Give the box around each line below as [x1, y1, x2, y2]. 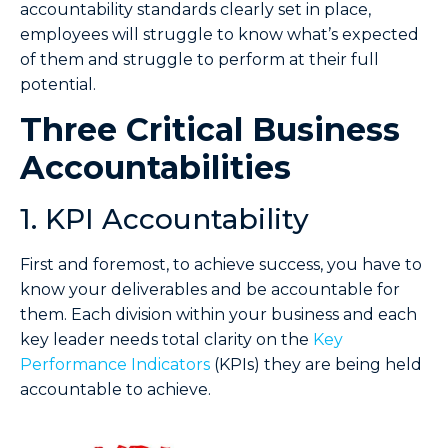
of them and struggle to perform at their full [20, 49, 379, 69]
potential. [20, 74, 96, 94]
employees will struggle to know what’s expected [20, 24, 419, 44]
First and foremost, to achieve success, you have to [20, 254, 422, 274]
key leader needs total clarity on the [20, 329, 313, 349]
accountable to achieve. [20, 379, 211, 399]
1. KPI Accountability [20, 201, 309, 236]
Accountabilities [20, 147, 291, 187]
